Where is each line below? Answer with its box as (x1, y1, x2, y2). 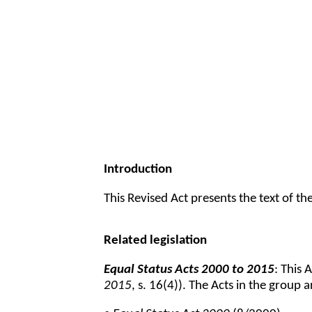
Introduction (104, 163, 173, 177)
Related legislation (104, 234, 208, 248)
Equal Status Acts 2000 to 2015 (104, 263, 275, 276)
